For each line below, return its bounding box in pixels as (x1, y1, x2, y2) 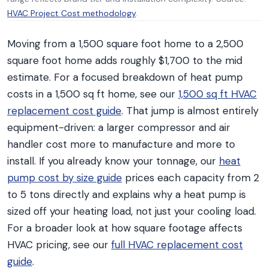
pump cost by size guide (7, 171, 122, 184)
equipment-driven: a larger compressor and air (7, 121, 230, 134)
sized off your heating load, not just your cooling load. (7, 205, 256, 218)
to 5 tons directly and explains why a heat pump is (7, 188, 246, 201)
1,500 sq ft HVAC (178, 87, 257, 100)
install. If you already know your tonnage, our (7, 154, 219, 167)
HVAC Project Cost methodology (7, 8, 136, 19)
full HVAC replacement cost (111, 238, 243, 251)
